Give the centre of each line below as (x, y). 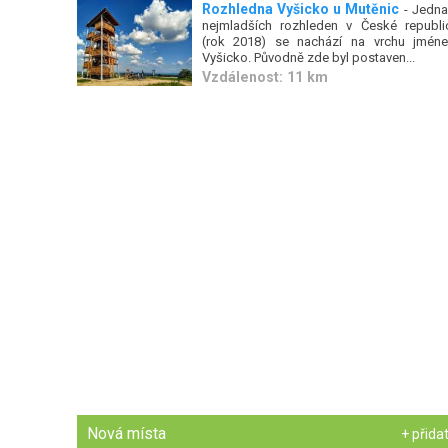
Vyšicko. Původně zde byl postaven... (308, 57)
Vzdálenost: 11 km (264, 76)
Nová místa (127, 434)
